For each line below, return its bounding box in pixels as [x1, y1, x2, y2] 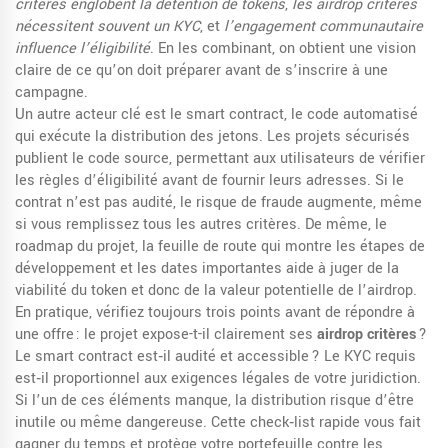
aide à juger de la [282, 258, 399, 279]
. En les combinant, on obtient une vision [150, 38, 416, 59]
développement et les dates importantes [15, 258, 282, 279]
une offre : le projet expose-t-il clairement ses [15, 324, 317, 345]
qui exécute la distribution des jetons [15, 126, 259, 147]
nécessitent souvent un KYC [15, 16, 200, 37]
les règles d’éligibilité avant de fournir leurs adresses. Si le [15, 170, 404, 191]
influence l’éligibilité [15, 38, 150, 59]
